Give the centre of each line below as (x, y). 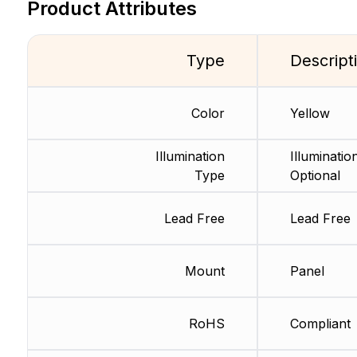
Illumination (190, 157)
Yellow (310, 114)
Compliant (320, 324)
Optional (315, 176)
